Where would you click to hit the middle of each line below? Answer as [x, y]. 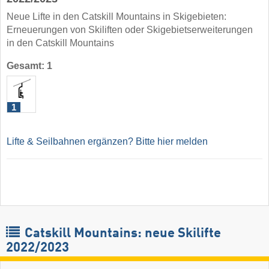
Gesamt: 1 [29, 66]
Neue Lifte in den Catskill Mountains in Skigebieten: [116, 17]
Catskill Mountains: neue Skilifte [121, 234]
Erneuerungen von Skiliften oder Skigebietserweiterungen [130, 30]
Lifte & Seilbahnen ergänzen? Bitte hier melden [107, 142]
